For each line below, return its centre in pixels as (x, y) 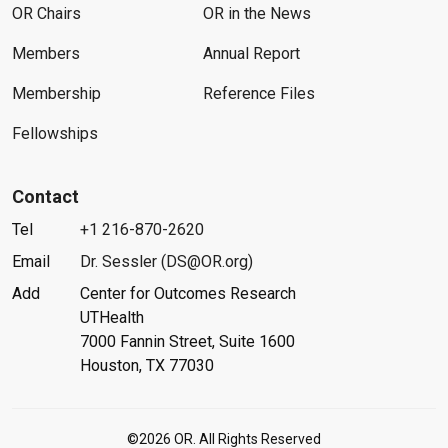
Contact (45, 196)
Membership (56, 93)
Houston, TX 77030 (146, 365)
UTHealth (111, 317)
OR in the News (256, 13)
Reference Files (258, 93)
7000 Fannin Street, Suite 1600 (187, 341)
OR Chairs (46, 13)
